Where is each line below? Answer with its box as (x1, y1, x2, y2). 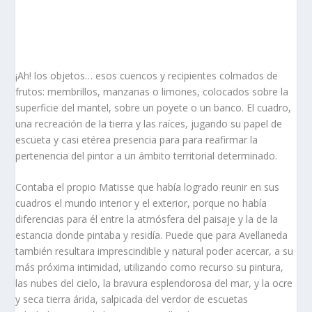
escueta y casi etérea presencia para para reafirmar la (15, 132, 258, 146)
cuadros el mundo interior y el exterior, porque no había (15, 196, 267, 210)
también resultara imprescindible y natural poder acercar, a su (15, 244, 294, 258)
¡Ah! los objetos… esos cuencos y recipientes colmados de (15, 68, 279, 82)
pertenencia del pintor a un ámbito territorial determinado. (15, 148, 278, 162)
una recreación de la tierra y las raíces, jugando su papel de (15, 116, 283, 130)
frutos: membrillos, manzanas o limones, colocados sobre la (15, 84, 289, 98)
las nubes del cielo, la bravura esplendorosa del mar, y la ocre (15, 276, 293, 290)
